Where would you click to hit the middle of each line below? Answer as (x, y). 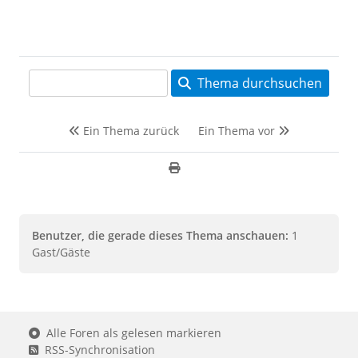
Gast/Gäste (61, 252)
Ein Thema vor (238, 130)
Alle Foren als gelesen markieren (131, 332)
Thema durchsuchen (257, 83)
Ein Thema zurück (129, 130)
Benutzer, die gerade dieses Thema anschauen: (160, 235)
